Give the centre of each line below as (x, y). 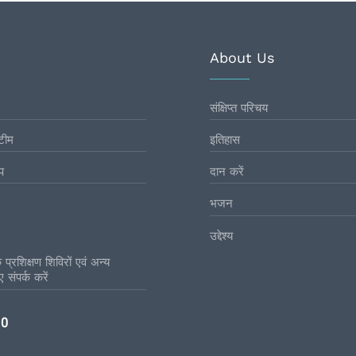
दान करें (227, 172)
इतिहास (225, 140)
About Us (242, 57)
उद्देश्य (221, 236)
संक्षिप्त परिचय (239, 108)
